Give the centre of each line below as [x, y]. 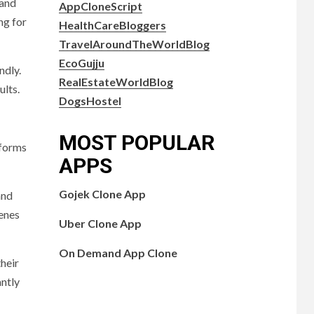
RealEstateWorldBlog [116, 81]
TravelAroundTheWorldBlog [134, 43]
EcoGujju [81, 62]
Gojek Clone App [102, 193]
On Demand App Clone [118, 252]
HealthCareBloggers [112, 25]
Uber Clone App [100, 223]
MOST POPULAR [136, 142]
